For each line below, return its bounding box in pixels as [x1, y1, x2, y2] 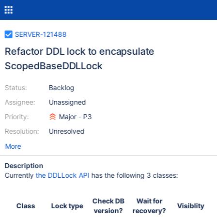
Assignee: [4, 98, 35, 106]
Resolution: [4, 127, 39, 135]
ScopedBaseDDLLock [4, 60, 103, 72]
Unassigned [48, 98, 86, 106]
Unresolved [48, 127, 85, 135]
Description [4, 161, 44, 170]
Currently [4, 171, 36, 179]
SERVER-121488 [15, 30, 67, 38]
